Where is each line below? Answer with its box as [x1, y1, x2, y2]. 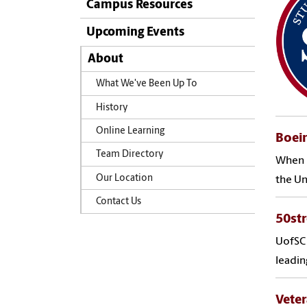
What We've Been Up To [95, 79, 197, 89]
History [95, 103, 128, 112]
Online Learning [95, 126, 164, 136]
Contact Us [95, 197, 141, 207]
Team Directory [95, 150, 164, 160]
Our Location [95, 173, 153, 183]
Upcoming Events [86, 26, 184, 40]
